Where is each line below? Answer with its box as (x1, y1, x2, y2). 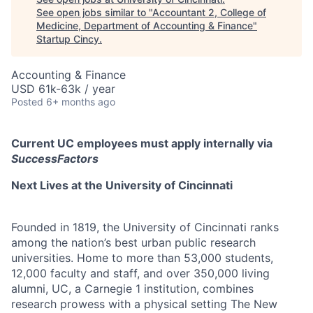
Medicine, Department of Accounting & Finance (36, 19, 253, 31)
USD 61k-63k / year (11, 81, 115, 96)
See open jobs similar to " (36, 6, 152, 18)
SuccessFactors (11, 151, 99, 166)
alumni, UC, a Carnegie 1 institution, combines (11, 281, 254, 296)
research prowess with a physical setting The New (11, 296, 277, 311)
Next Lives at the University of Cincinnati (11, 177, 233, 192)
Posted (11, 95, 43, 108)
